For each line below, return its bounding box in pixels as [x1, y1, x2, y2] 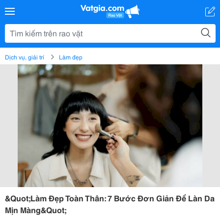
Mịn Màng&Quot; [5, 204, 66, 215]
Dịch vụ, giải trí [5, 53, 44, 61]
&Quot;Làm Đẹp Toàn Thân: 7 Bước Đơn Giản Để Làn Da [5, 192, 215, 203]
